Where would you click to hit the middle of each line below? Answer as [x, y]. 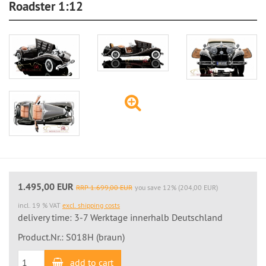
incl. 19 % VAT [40, 205]
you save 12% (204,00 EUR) [176, 187]
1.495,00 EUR [46, 186]
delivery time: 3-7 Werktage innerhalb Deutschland [120, 217]
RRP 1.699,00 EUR [104, 187]
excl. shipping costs [91, 205]
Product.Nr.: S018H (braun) [71, 237]
